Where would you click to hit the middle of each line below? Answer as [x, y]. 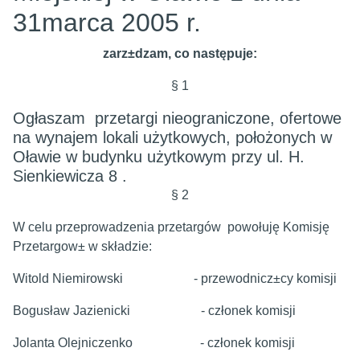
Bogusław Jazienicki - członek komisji [154, 311]
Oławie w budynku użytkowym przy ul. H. [159, 157]
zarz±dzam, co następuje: [180, 53]
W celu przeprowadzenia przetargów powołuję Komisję [171, 227]
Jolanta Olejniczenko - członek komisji [154, 343]
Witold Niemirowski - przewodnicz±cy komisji [175, 278]
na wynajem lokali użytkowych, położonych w [172, 137]
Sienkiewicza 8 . [70, 176]
